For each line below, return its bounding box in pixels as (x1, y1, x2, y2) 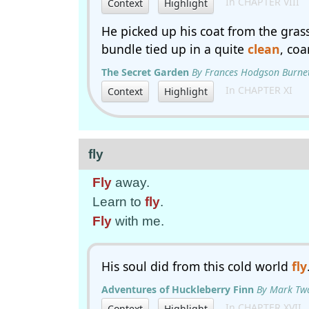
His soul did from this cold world (101, 258, 292, 275)
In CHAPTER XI (217, 83, 292, 97)
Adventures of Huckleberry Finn (101, 283, 254, 296)
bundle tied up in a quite (101, 41, 248, 57)
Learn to (92, 195, 145, 209)
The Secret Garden (101, 66, 189, 79)
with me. (112, 214, 164, 228)
